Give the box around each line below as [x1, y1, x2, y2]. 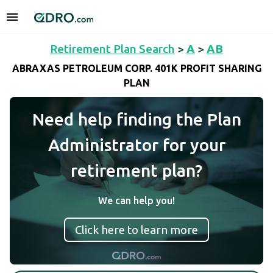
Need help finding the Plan [32, 110, 241, 129]
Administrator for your [48, 135, 225, 154]
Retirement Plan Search [50, 42, 175, 55]
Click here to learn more [75, 223, 198, 236]
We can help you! [98, 195, 175, 206]
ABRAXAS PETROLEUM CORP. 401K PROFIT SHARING [12, 63, 261, 74]
